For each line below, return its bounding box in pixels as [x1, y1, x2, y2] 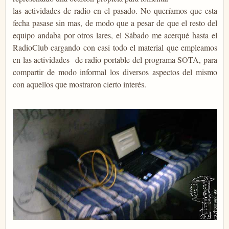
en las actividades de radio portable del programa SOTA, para [13, 54, 217, 65]
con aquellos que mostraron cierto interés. [13, 78, 146, 89]
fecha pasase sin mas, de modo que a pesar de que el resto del [13, 17, 217, 28]
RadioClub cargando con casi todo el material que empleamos [13, 41, 217, 53]
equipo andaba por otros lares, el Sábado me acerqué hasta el [13, 29, 217, 40]
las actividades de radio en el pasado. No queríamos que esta [13, 5, 217, 16]
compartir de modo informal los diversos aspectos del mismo [13, 66, 217, 77]
